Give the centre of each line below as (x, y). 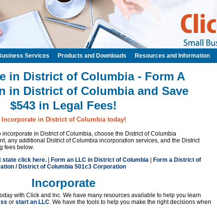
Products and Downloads (92, 56)
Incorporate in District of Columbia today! (63, 119)
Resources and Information (172, 56)
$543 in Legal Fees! (63, 105)
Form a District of (177, 160)
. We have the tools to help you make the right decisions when (130, 202)
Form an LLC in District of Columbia (100, 160)
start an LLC (32, 202)
